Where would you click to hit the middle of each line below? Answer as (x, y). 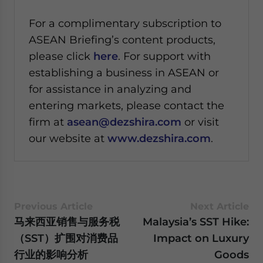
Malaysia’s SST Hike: (196, 222)
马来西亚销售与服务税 (67, 222)
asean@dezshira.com (124, 122)
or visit (200, 122)
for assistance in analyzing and (110, 89)
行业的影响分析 (51, 254)
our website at (68, 138)
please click (61, 56)
